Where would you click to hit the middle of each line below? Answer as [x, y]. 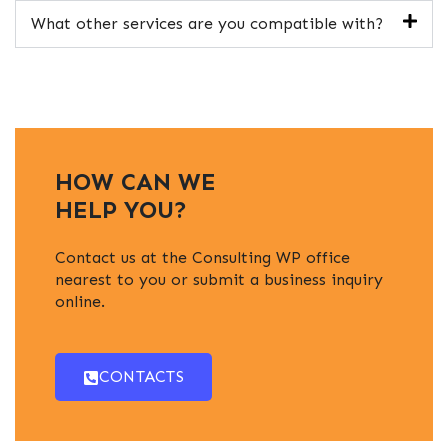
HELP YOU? [121, 209]
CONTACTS [141, 376]
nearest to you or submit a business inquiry [219, 279]
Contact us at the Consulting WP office [202, 257]
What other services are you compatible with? [207, 23]
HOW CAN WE [135, 181]
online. [80, 301]
